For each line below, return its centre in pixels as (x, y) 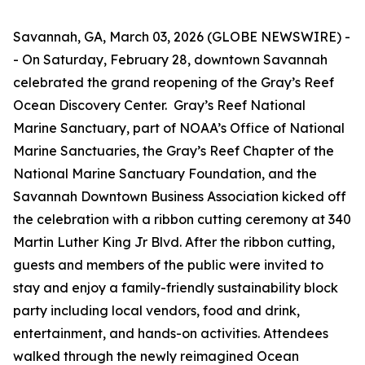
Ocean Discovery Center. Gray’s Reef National (159, 105)
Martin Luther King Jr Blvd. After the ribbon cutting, (174, 242)
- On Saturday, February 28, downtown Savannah (170, 59)
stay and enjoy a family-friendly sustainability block (176, 288)
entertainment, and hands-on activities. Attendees (171, 333)
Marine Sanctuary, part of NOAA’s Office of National (179, 128)
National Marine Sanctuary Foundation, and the (165, 174)
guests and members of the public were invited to (168, 265)
